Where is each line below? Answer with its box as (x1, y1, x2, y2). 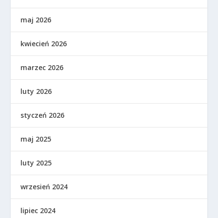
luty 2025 (20, 158, 52, 167)
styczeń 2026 (20, 110, 65, 120)
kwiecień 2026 (20, 39, 67, 48)
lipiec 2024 (20, 206, 56, 215)
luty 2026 (20, 87, 52, 96)
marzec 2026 (20, 63, 64, 72)
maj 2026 (20, 15, 52, 24)
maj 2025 (20, 134, 52, 144)
